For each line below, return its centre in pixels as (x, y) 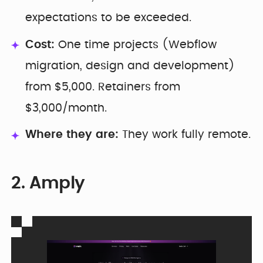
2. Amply (48, 184)
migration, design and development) (130, 66)
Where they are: (72, 135)
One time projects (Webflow (136, 45)
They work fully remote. (185, 135)
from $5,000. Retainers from (103, 87)
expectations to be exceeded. (108, 18)
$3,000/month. (66, 108)
